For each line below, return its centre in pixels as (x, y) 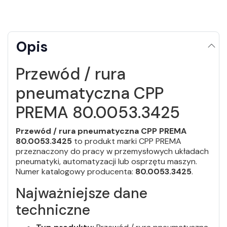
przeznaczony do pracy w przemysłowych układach (112, 151)
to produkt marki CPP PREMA (127, 141)
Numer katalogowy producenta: (75, 171)
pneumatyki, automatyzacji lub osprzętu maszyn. (106, 161)
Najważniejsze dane (82, 193)
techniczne (53, 210)
